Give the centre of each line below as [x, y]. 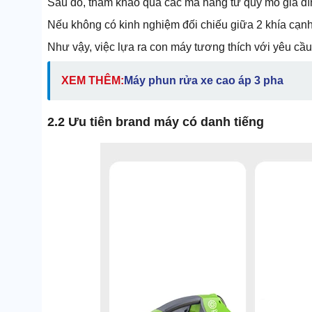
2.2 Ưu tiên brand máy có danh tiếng [156, 122]
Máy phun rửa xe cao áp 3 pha [204, 81]
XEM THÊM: [93, 81]
